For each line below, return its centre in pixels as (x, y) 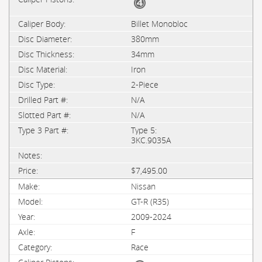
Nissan (143, 186)
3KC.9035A (151, 140)
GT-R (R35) (150, 201)
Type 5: (144, 130)
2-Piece (145, 85)
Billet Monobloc (159, 24)
